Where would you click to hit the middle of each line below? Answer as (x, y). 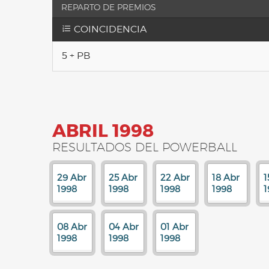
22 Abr (175, 178)
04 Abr (124, 227)
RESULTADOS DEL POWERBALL (145, 147)
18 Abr (226, 178)
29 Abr (72, 178)
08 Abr (72, 227)
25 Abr (123, 178)
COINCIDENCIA (109, 29)
